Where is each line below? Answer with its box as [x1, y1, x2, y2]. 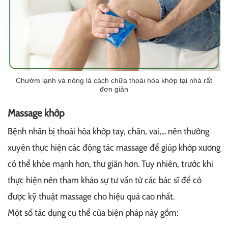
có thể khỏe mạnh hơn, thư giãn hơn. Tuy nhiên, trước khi [8, 158, 213, 169]
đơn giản [100, 84, 128, 93]
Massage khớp [8, 106, 64, 119]
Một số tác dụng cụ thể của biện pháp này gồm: [8, 207, 178, 218]
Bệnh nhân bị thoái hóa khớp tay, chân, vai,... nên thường [8, 125, 209, 137]
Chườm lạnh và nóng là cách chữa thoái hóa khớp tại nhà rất [16, 76, 212, 84]
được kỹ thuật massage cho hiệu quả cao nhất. [8, 190, 175, 202]
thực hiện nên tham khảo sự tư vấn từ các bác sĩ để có [8, 174, 202, 186]
